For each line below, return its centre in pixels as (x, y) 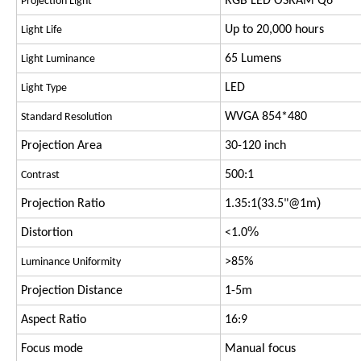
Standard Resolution (66, 118)
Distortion (47, 233)
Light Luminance (58, 60)
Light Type (44, 89)
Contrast (40, 176)
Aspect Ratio (54, 320)
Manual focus (260, 349)
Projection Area (62, 146)
